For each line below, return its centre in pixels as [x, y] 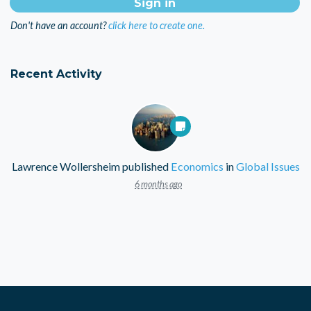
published [145, 167]
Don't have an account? [58, 26]
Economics [197, 167]
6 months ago [158, 184]
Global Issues [268, 167]
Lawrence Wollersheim [66, 167]
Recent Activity [56, 74]
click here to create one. [157, 26]
